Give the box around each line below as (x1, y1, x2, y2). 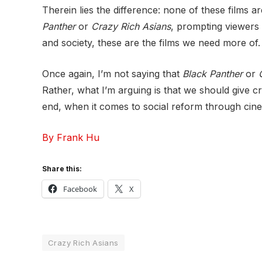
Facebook (63, 184, 97, 195)
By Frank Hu (42, 131, 99, 143)
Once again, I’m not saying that (42, 68, 182, 80)
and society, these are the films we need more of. (42, 37, 260, 49)
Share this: (42, 164, 82, 174)
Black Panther (182, 68, 243, 80)
